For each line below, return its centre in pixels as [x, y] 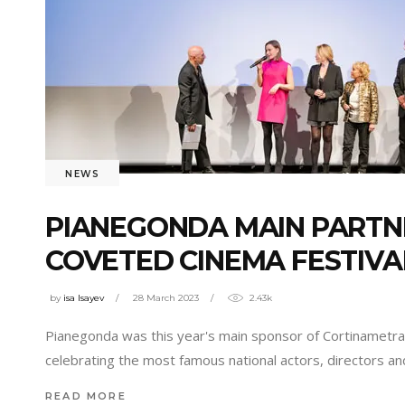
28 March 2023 [166, 298]
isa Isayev [84, 298]
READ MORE [86, 396]
